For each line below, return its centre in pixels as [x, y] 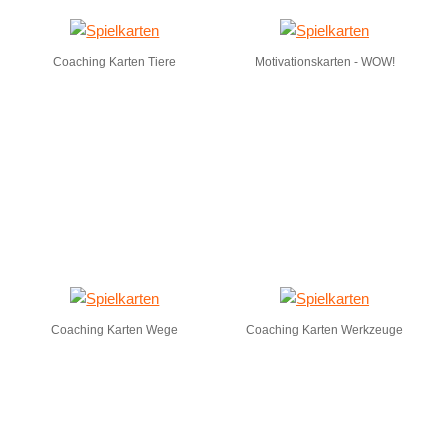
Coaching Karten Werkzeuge [325, 330]
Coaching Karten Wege [115, 330]
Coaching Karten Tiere [115, 62]
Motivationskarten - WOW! [324, 62]
